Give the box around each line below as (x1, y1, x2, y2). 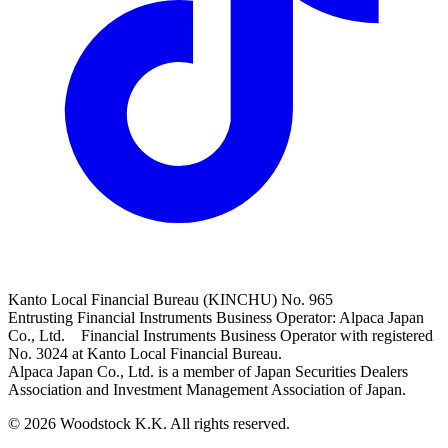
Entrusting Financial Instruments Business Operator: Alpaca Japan (8, 309, 424, 327)
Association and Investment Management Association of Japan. (8, 381, 406, 399)
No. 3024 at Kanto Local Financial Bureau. (8, 345, 282, 363)
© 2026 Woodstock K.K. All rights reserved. (8, 415, 290, 433)
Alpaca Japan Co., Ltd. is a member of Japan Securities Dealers (8, 363, 408, 381)
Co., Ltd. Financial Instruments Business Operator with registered (8, 327, 433, 345)
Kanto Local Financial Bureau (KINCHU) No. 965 (8, 291, 333, 309)
